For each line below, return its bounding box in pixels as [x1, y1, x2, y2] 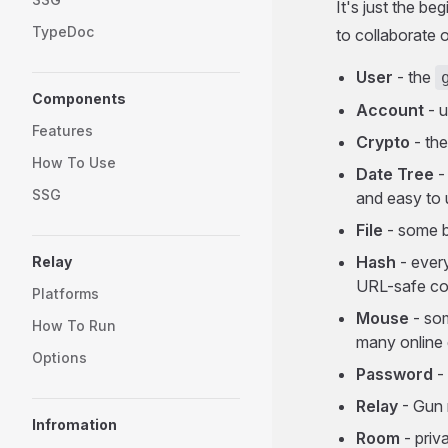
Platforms [32, 285, 99, 302]
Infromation [32, 416, 117, 433]
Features [32, 122, 93, 139]
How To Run [32, 317, 116, 334]
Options [32, 349, 87, 366]
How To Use [32, 154, 116, 171]
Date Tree [356, 164, 434, 185]
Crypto [356, 132, 410, 153]
